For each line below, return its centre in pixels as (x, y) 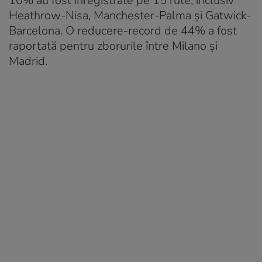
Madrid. (28, 61)
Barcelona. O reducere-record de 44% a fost (123, 30)
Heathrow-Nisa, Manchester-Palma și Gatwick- (130, 15)
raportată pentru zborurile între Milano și (113, 46)
